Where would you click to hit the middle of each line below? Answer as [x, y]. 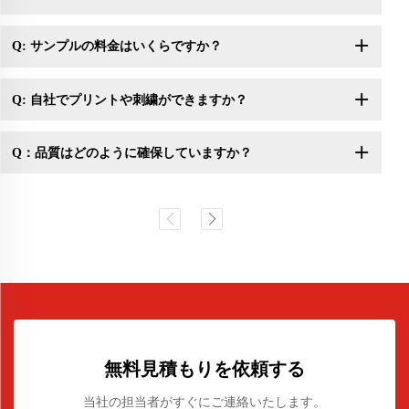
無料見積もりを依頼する [204, 369]
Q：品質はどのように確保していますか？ [131, 152]
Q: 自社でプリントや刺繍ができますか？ [129, 100]
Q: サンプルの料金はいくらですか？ [116, 47]
